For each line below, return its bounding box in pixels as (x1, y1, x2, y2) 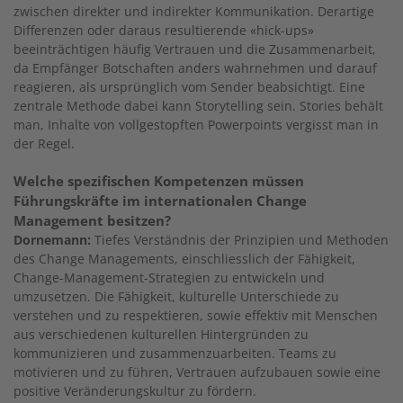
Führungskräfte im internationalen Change (13, 191, 307, 210)
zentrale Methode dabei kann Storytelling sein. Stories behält (13, 96, 383, 114)
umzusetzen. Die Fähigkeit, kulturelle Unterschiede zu (13, 287, 339, 305)
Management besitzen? (13, 210, 171, 229)
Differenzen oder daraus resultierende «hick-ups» (13, 21, 314, 39)
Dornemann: (13, 230, 91, 248)
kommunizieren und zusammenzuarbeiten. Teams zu (13, 344, 336, 362)
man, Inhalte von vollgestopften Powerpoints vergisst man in (13, 115, 379, 133)
